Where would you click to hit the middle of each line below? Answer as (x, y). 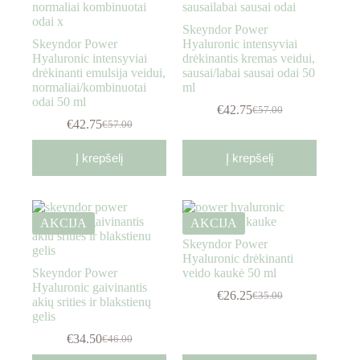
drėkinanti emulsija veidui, (99, 73)
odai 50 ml (59, 102)
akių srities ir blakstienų (92, 302)
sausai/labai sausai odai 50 (249, 73)
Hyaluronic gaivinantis (90, 288)
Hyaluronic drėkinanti (238, 259)
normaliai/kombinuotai (89, 88)
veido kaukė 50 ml (230, 273)
